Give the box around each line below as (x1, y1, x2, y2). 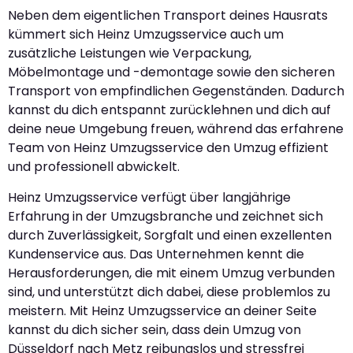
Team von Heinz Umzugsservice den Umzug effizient (8, 139, 329, 158)
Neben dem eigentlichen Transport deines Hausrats (8, 6, 328, 25)
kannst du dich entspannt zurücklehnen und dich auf (8, 101, 331, 120)
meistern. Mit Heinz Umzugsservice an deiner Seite (8, 301, 317, 320)
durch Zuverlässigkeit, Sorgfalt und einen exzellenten (8, 225, 332, 244)
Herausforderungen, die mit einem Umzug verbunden (8, 263, 335, 282)
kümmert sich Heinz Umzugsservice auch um (8, 25, 284, 44)
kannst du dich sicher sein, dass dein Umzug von (8, 320, 301, 339)
